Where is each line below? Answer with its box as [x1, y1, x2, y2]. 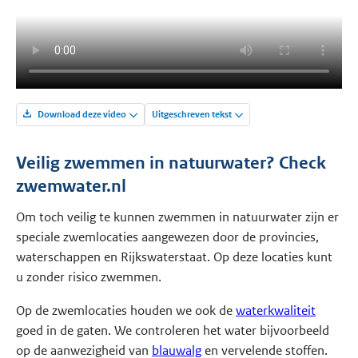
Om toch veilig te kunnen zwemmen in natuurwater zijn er [16, 209, 340, 226]
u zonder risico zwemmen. [16, 268, 162, 286]
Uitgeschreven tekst [152, 107, 233, 121]
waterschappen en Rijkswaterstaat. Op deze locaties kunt [16, 249, 333, 266]
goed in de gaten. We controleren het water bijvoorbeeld [16, 322, 330, 340]
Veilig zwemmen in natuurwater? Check [16, 152, 327, 173]
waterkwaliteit [236, 302, 316, 320]
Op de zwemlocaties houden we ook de [16, 302, 237, 320]
